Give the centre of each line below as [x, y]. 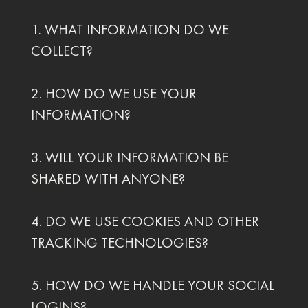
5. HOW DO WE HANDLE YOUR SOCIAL [152, 285]
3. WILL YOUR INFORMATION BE [129, 157]
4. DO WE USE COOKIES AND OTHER [145, 221]
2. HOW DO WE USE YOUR [113, 93]
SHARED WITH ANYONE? [108, 179]
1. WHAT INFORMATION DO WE [130, 30]
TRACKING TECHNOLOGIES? [119, 243]
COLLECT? [62, 51]
